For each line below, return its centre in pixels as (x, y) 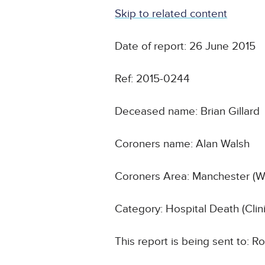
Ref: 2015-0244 (153, 79)
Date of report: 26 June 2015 (185, 47)
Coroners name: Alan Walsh (182, 144)
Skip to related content (171, 14)
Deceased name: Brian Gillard (188, 112)
